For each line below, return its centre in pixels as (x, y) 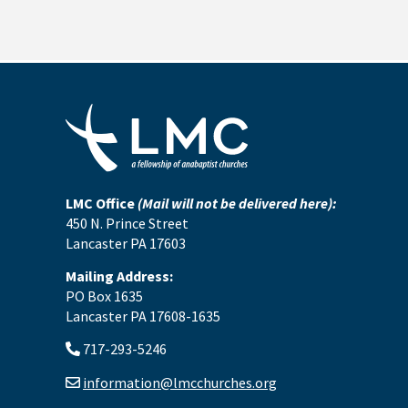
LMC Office (102, 203)
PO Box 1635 (104, 296)
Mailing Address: (119, 275)
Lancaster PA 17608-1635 (143, 316)
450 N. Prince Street (127, 223)
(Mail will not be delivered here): (237, 203)
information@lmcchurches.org (180, 382)
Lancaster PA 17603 (126, 243)
